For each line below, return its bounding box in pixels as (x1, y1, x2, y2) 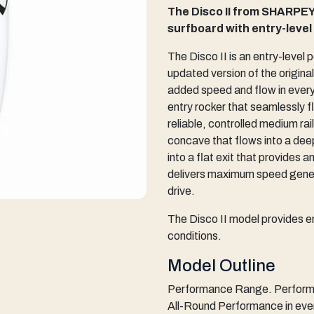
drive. (168, 185, 195, 197)
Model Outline (168, 257, 275, 275)
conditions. (168, 230, 221, 242)
